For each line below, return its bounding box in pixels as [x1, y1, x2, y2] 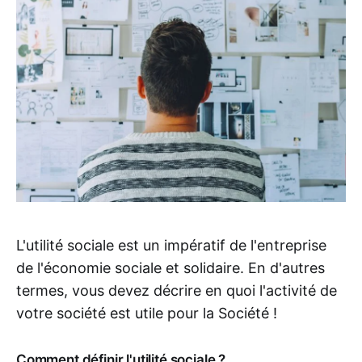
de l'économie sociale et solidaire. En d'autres [16, 259, 325, 277]
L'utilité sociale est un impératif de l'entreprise [16, 237, 326, 255]
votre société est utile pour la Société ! [16, 305, 277, 322]
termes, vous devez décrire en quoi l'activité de [16, 282, 337, 300]
